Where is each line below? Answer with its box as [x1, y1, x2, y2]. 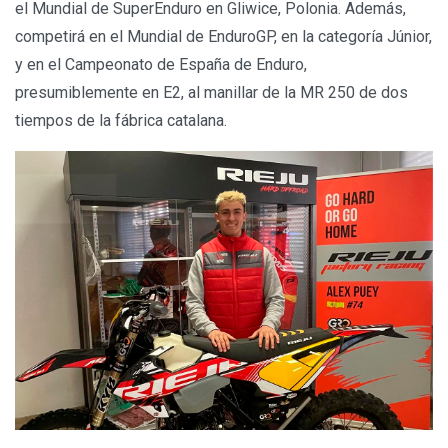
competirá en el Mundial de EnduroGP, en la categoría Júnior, [15, 27, 432, 47]
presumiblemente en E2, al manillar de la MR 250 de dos [15, 83, 408, 103]
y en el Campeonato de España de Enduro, [15, 55, 307, 75]
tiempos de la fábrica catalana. [15, 111, 227, 131]
